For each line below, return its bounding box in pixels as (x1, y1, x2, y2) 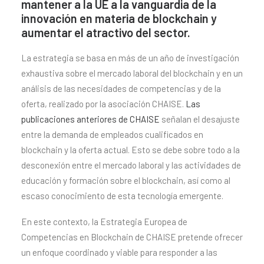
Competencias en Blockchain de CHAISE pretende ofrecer (21, 232, 243, 242)
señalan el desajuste (160, 114, 240, 124)
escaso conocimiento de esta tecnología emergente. (21, 190, 223, 201)
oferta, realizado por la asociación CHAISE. (21, 98, 186, 109)
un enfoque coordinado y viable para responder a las (21, 247, 217, 258)
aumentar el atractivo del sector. (21, 25, 190, 39)
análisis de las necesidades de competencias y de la (21, 83, 221, 94)
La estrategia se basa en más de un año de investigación (21, 52, 239, 63)
